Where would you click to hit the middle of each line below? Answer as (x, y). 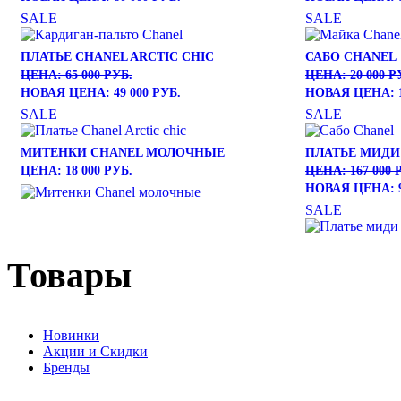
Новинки (71, 335)
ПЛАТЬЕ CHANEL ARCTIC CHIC (117, 57)
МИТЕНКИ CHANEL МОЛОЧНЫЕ (123, 153)
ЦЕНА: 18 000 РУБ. (77, 171)
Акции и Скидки (95, 351)
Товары (69, 276)
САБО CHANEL (350, 57)
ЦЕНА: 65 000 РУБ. (77, 75)
